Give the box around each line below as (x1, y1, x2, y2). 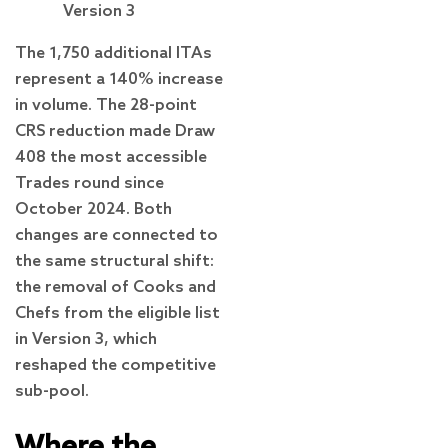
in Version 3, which (15, 330, 157, 350)
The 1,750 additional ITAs (15, 44, 212, 64)
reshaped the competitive (15, 356, 216, 376)
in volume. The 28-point (15, 96, 197, 116)
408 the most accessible (15, 148, 207, 168)
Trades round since (15, 174, 164, 194)
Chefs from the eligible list (15, 304, 220, 324)
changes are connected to (15, 226, 218, 246)
